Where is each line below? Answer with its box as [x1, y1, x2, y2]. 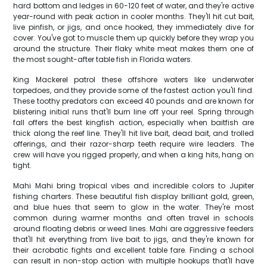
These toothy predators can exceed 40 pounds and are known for [13, 96, 254, 106]
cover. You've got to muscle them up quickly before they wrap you [13, 33, 254, 43]
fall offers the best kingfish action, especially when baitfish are [13, 117, 254, 128]
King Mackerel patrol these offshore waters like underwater [13, 74, 254, 85]
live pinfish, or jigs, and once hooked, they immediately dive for [13, 22, 254, 32]
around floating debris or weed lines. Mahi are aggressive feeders [13, 223, 254, 234]
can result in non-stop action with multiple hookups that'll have [13, 256, 254, 266]
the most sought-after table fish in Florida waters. [13, 54, 193, 64]
